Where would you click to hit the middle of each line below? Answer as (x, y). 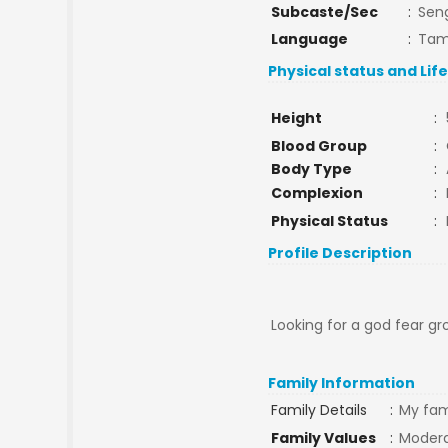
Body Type (311, 169)
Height (296, 118)
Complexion (316, 193)
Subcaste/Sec (324, 12)
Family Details (318, 410)
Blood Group (318, 146)
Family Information (342, 383)
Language (309, 39)
